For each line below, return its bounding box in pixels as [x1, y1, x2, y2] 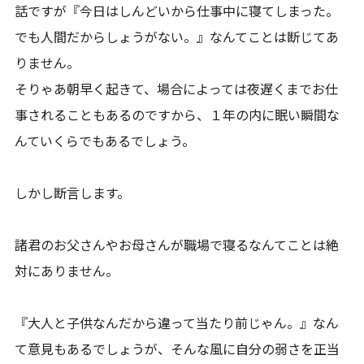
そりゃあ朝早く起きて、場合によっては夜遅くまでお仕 [15, 79, 339, 98]
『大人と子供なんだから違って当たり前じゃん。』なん [15, 313, 340, 332]
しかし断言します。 [15, 183, 131, 202]
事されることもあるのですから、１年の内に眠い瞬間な [15, 105, 340, 124]
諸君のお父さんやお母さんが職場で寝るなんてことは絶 [15, 235, 340, 254]
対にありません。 [15, 261, 119, 280]
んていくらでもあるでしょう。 [15, 131, 196, 150]
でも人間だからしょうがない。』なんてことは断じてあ [15, 27, 340, 46]
